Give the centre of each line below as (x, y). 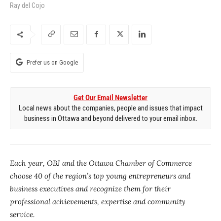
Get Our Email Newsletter (110, 97)
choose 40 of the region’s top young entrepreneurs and (100, 176)
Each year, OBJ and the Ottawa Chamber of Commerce (101, 163)
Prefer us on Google (52, 62)
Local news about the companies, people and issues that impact (110, 108)
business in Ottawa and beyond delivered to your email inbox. (110, 118)
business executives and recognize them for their (90, 188)
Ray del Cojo (27, 5)
